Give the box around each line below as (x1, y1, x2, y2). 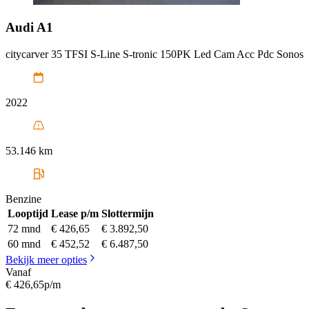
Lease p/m (51, 208, 99, 220)
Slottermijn (101, 208, 154, 220)
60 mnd (8, 238, 41, 250)
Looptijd (8, 208, 48, 220)
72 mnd (8, 223, 41, 235)
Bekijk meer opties (6, 254, 87, 266)
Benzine (6, 193, 41, 206)
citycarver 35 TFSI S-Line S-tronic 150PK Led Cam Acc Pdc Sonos (6, 48, 303, 61)
